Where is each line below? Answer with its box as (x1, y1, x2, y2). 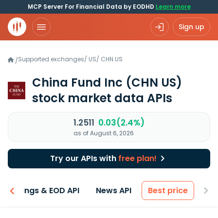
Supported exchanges (18, 55, 84, 63)
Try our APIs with (50, 153, 118, 164)
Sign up (179, 22, 204, 32)
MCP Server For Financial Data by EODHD (27, 2, 156, 11)
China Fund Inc (32, 74, 126, 91)
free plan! (118, 153, 157, 164)
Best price (148, 185, 188, 196)
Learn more (155, 2, 191, 11)
